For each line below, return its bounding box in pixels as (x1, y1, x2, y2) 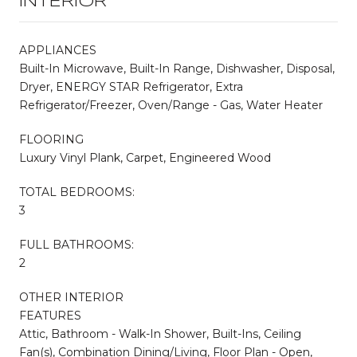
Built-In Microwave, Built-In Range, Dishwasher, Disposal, (19, 61, 335, 76)
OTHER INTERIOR (19, 289, 124, 304)
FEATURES (19, 308, 81, 323)
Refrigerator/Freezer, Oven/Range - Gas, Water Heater (19, 97, 323, 112)
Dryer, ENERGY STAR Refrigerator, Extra (19, 79, 243, 94)
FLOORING (19, 131, 84, 147)
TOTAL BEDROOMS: (19, 184, 135, 199)
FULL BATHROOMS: (19, 237, 134, 252)
